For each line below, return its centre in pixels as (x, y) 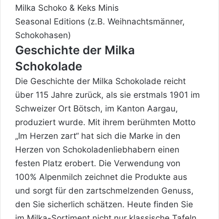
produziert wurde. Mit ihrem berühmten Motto (105, 122)
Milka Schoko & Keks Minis (67, 8)
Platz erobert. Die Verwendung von (110, 163)
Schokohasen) (43, 35)
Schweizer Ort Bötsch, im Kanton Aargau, (97, 108)
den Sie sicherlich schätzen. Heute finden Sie (104, 204)
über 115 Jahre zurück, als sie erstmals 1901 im (108, 95)
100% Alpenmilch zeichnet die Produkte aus (101, 177)
